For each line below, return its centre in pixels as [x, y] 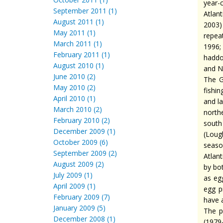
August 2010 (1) [79, 65]
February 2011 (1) [82, 55]
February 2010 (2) [82, 120]
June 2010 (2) [74, 76]
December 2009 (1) [84, 131]
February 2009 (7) [82, 197]
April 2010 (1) [74, 98]
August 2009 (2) [79, 164]
